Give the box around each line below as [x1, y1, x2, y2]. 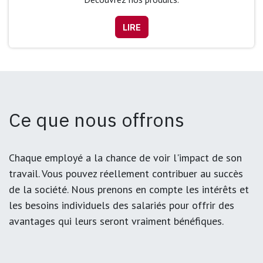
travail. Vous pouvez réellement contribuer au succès [9, 167, 243, 181]
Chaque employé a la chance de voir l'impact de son [9, 151, 242, 165]
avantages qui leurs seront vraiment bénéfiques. [9, 214, 224, 228]
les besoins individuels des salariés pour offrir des [9, 198, 234, 213]
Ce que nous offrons [9, 107, 184, 133]
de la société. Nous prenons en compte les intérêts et [9, 183, 249, 197]
